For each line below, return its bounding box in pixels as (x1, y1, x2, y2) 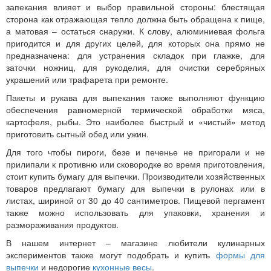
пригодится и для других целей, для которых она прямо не (6, 37, 265, 50)
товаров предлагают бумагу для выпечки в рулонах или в (6, 182, 265, 195)
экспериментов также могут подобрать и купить (6, 249, 216, 261)
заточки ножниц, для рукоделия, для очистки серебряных (6, 61, 265, 74)
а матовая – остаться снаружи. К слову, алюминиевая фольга (6, 25, 265, 38)
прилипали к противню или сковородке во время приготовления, (6, 158, 265, 171)
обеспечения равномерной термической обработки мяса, (6, 103, 265, 116)
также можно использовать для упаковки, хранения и (6, 206, 265, 219)
